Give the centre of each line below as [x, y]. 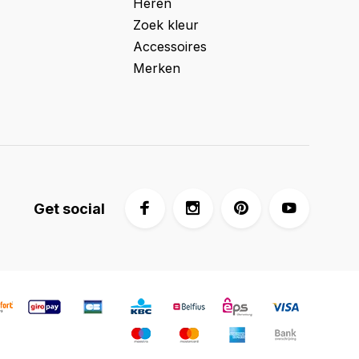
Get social [69, 208]
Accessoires [170, 46]
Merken [157, 68]
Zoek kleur [166, 25]
